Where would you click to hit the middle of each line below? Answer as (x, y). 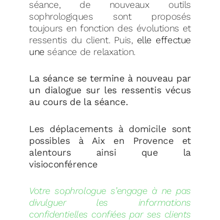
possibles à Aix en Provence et (110, 140)
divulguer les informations (110, 203)
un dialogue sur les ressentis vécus (110, 90)
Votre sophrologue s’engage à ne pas (110, 191)
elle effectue (164, 40)
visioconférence (63, 164)
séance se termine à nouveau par (117, 79)
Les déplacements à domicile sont (110, 129)
